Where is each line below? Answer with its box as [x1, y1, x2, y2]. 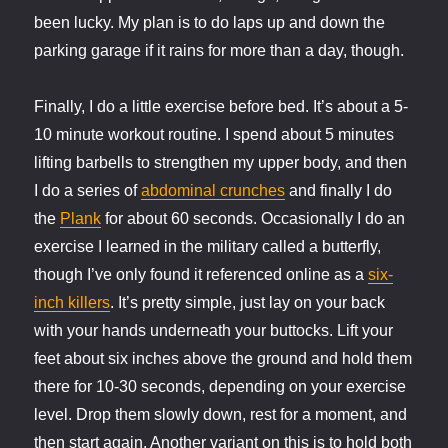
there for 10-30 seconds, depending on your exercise [34, 378, 407, 396]
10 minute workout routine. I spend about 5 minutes [34, 126, 395, 144]
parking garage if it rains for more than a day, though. [34, 42, 405, 60]
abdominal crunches [141, 182, 286, 200]
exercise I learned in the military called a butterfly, [34, 238, 382, 256]
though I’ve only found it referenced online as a [34, 266, 369, 284]
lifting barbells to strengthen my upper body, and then [34, 154, 408, 172]
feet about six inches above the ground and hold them [34, 350, 413, 368]
